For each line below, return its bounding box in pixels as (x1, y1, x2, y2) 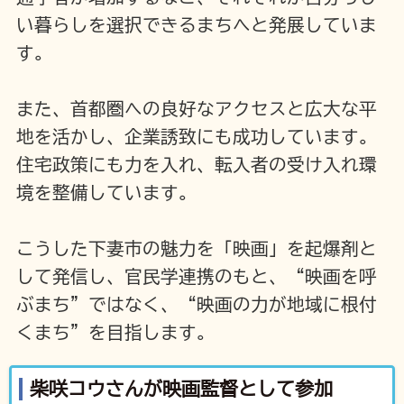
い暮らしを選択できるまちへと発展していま (15, 16, 377, 34)
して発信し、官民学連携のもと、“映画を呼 (15, 268, 377, 286)
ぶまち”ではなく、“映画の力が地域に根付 (15, 296, 377, 314)
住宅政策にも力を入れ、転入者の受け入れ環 (15, 156, 377, 174)
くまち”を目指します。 (15, 324, 215, 342)
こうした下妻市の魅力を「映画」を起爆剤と (15, 240, 377, 258)
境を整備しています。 (15, 184, 197, 202)
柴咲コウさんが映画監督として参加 (29, 380, 333, 399)
